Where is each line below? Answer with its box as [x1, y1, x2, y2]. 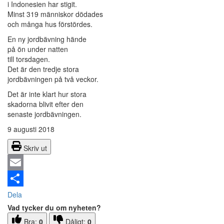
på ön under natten [7, 44, 68, 54]
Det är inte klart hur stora [7, 89, 86, 99]
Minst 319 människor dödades [7, 9, 103, 19]
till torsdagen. [7, 54, 50, 64]
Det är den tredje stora [7, 64, 79, 74]
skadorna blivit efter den [7, 99, 83, 109]
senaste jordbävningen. [7, 109, 81, 119]
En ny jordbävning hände [7, 34, 86, 44]
